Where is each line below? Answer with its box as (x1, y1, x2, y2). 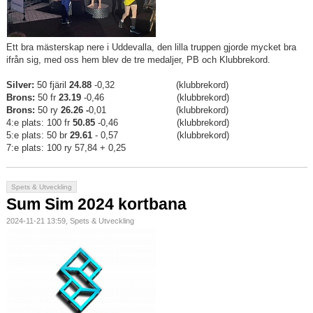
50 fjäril (37, 80, 69, 91)
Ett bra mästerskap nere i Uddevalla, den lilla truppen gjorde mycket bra (6, 42, 296, 53)
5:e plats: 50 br (6, 130, 70, 141)
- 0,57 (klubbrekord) (95, 130, 229, 141)
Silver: (6, 80, 37, 91)
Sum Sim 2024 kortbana (6, 195, 187, 214)
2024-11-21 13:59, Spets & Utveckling (6, 217, 134, 226)
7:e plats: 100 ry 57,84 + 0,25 (6, 143, 126, 154)
